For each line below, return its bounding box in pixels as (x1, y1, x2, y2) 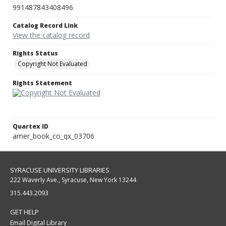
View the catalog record (13, 30, 90, 40)
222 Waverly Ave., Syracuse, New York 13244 (10, 176, 136, 185)
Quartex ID (13, 122, 48, 131)
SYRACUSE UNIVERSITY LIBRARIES (10, 165, 109, 175)
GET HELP (10, 207, 39, 217)
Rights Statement (13, 79, 72, 88)
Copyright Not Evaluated (18, 60, 87, 69)
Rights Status (13, 49, 58, 58)
